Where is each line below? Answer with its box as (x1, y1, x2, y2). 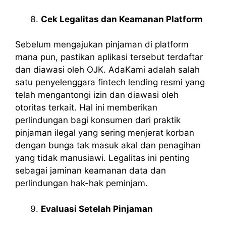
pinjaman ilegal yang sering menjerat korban (15, 128, 194, 138)
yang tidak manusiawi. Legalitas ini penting (15, 153, 190, 163)
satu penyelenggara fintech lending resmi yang (15, 77, 205, 88)
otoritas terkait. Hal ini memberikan (15, 102, 157, 113)
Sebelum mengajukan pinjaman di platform (15, 39, 189, 50)
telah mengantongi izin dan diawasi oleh (15, 90, 179, 100)
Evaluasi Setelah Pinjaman (41, 203, 153, 214)
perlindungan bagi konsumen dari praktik (15, 115, 181, 126)
